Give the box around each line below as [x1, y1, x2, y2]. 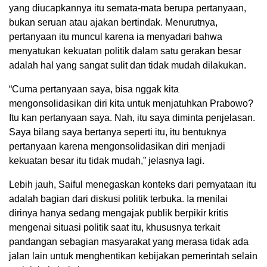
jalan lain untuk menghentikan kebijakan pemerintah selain [9, 251, 257, 262]
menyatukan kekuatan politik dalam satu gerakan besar [9, 46, 241, 57]
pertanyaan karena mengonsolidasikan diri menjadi [9, 141, 225, 152]
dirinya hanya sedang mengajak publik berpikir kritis [9, 208, 228, 219]
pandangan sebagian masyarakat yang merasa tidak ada [9, 237, 249, 247]
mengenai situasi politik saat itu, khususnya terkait [9, 222, 220, 233]
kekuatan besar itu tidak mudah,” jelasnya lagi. [9, 156, 204, 166]
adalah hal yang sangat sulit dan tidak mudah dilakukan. [9, 60, 246, 71]
